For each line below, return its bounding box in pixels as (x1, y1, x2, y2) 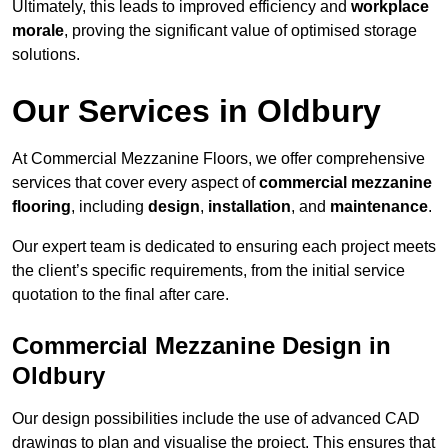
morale (12, 22, 64, 40)
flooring (12, 198, 71, 216)
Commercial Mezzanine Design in (12, 332, 391, 360)
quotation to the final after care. (12, 286, 229, 304)
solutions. (12, 46, 80, 64)
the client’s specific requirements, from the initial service (12, 262, 405, 280)
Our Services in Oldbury (12, 93, 381, 130)
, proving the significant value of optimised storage (64, 22, 417, 40)
